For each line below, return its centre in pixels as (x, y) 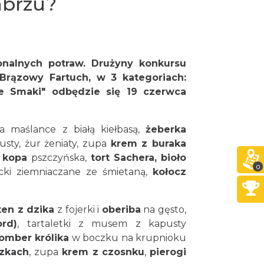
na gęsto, (164, 209)
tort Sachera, (124, 158)
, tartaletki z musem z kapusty (102, 224)
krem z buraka (148, 143)
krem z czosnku (103, 252)
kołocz (169, 172)
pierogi (168, 252)
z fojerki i (78, 209)
